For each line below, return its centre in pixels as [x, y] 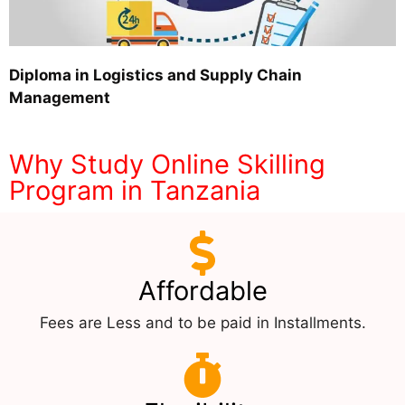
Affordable [202, 290]
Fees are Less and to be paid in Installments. [202, 322]
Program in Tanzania [135, 190]
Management [60, 98]
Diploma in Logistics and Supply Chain [155, 75]
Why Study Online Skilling [167, 164]
